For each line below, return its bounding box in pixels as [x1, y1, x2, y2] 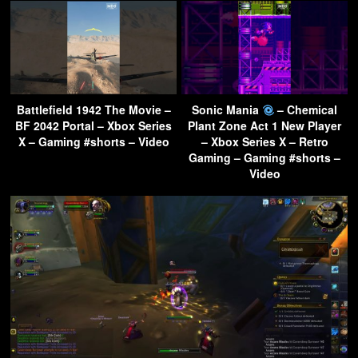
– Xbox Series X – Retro [201, 133, 328, 150]
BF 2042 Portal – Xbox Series [15, 117, 172, 134]
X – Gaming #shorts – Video [18, 133, 169, 150]
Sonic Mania [191, 101, 262, 118]
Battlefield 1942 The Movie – [16, 101, 171, 118]
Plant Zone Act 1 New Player [188, 117, 341, 134]
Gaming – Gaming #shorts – [189, 149, 340, 166]
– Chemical [274, 101, 338, 118]
